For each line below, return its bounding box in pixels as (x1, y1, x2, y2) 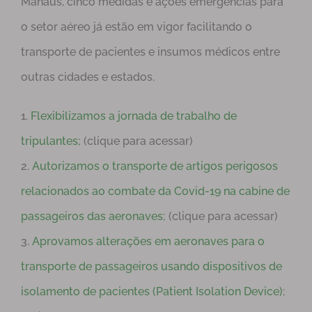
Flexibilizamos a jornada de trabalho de (31, 109, 237, 123)
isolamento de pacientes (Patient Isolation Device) (21, 285, 283, 299)
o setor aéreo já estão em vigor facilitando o (21, 20, 252, 34)
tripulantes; (21, 134, 81, 148)
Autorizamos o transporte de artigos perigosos (32, 159, 278, 173)
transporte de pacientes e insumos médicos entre (21, 45, 280, 59)
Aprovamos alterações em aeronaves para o (32, 235, 265, 249)
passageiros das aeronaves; (21, 210, 166, 224)
